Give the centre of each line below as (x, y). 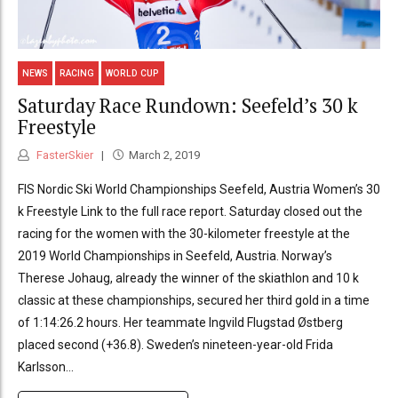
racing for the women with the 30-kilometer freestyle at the (184, 234)
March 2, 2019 (164, 155)
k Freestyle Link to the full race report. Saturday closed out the (190, 212)
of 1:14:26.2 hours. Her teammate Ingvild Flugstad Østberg (180, 323)
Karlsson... (46, 367)
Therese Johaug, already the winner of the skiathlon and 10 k (188, 279)
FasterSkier (64, 155)
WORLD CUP (133, 74)
